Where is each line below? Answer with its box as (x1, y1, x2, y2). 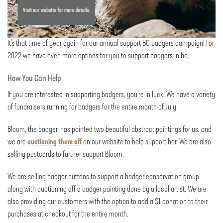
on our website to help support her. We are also (82, 138, 211, 146)
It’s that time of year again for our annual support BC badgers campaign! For (7, 39, 214, 48)
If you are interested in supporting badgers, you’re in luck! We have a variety (7, 91, 215, 99)
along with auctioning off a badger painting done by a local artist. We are (7, 185, 207, 194)
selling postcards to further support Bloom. (7, 150, 124, 159)
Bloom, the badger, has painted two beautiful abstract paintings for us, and (7, 125, 212, 134)
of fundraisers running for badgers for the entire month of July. (7, 103, 178, 111)
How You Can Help (7, 74, 61, 84)
